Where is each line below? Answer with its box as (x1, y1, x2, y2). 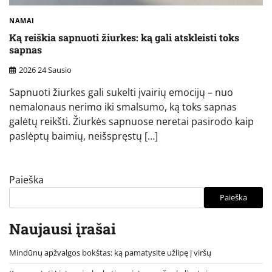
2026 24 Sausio (19, 64, 72, 75)
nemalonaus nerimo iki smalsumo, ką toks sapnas (9, 100, 237, 114)
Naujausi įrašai (9, 219, 116, 239)
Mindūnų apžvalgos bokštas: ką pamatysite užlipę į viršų (9, 246, 211, 258)
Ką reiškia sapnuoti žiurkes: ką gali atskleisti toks (9, 31, 239, 44)
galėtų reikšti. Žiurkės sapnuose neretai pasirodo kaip (9, 114, 254, 128)
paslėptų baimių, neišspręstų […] (9, 129, 158, 143)
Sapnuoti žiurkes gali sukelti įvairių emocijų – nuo (9, 85, 233, 99)
